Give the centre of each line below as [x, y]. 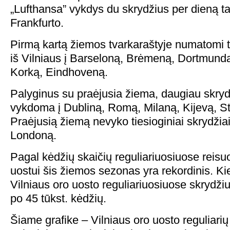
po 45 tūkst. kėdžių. [58, 198]
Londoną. [33, 135]
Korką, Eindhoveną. [59, 72]
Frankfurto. [37, 23]
